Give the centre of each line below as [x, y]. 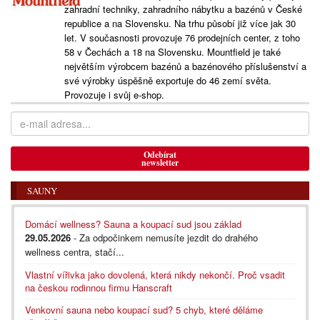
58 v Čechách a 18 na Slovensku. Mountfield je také [172, 51]
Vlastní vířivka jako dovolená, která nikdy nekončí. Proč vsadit [155, 274]
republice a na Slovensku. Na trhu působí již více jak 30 [180, 23]
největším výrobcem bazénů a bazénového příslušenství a [185, 66]
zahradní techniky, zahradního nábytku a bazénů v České [183, 9]
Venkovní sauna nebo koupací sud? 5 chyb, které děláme [144, 309]
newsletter [160, 162]
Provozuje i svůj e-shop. [114, 94]
